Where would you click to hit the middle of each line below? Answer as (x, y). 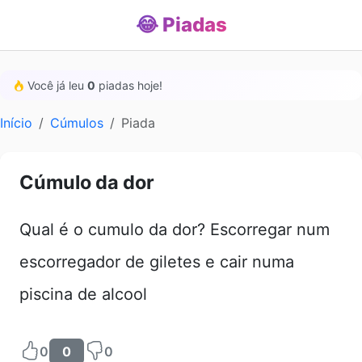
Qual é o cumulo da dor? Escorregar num (175, 229)
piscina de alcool (83, 294)
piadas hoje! (129, 85)
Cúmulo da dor (87, 182)
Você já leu (56, 85)
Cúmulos (77, 123)
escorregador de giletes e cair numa (157, 262)
